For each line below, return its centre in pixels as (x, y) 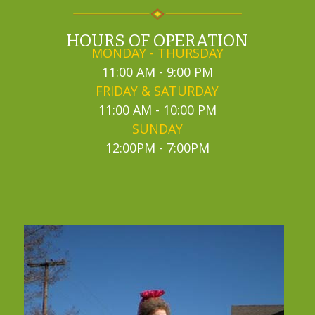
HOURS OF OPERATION (157, 41)
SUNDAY (157, 129)
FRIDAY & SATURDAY (157, 91)
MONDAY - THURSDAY (157, 53)
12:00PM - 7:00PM (157, 148)
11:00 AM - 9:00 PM (157, 72)
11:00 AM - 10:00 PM (157, 110)
